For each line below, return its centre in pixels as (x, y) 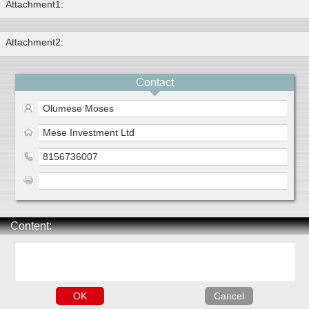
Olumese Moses (79, 109)
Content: (31, 226)
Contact (154, 83)
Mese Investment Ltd (89, 133)
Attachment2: (34, 42)
